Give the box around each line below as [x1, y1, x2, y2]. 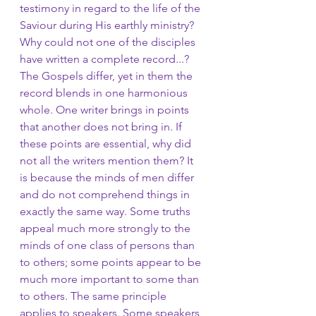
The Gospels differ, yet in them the [20, 69, 195, 83]
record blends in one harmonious [20, 86, 190, 99]
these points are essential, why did [20, 137, 194, 150]
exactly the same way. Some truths [20, 205, 193, 218]
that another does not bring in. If [20, 120, 185, 133]
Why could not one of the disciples [20, 35, 198, 49]
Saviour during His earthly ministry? [20, 18, 197, 32]
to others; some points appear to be [20, 255, 204, 269]
